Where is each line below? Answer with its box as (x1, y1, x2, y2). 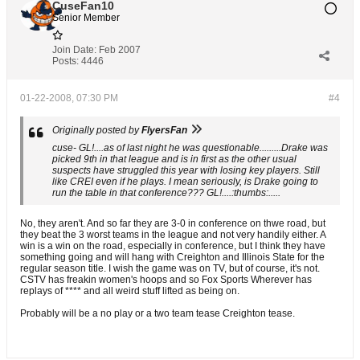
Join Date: (52, 44, 96, 55)
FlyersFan (141, 125, 187, 136)
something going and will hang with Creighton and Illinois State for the (20, 252, 325, 263)
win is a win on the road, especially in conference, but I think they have (20, 240, 325, 252)
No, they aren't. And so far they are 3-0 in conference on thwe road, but (20, 218, 325, 229)
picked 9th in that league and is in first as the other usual (52, 153, 297, 165)
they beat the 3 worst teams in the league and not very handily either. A (20, 229, 325, 240)
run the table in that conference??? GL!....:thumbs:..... (52, 187, 280, 198)
